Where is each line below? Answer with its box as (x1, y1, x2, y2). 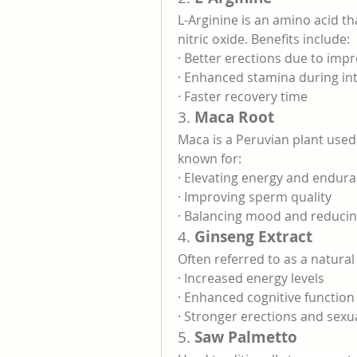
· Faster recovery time (178, 88, 308, 105)
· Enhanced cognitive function (178, 288, 355, 306)
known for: (178, 150, 241, 167)
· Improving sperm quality (178, 188, 331, 206)
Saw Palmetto (194, 327, 297, 347)
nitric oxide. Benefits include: (178, 30, 350, 48)
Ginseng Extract (194, 226, 312, 247)
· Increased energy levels (178, 269, 324, 287)
